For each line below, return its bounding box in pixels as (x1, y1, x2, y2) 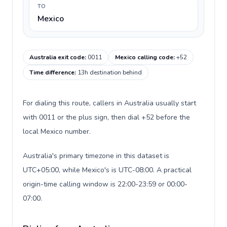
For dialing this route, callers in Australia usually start (23, 98, 196, 108)
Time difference (29, 68, 74, 77)
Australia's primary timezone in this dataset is (23, 151, 169, 161)
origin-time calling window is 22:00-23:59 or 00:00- (23, 179, 187, 189)
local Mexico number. (23, 127, 91, 136)
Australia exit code (29, 53, 85, 61)
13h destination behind (78, 68, 142, 77)
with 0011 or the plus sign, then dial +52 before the (23, 112, 190, 122)
